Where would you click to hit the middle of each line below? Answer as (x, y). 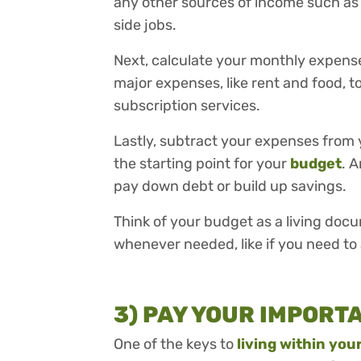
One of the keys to (175, 344)
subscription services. (189, 106)
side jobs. (147, 25)
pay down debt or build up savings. (232, 187)
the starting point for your (202, 164)
